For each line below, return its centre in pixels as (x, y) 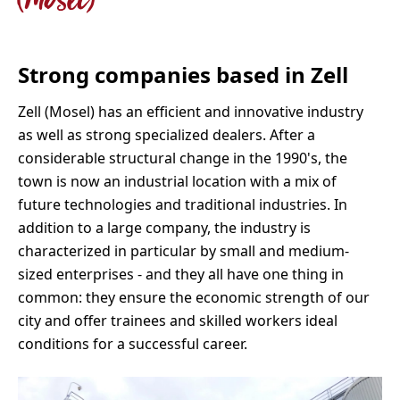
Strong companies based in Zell (183, 75)
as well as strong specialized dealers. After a (167, 135)
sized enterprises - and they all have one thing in (181, 274)
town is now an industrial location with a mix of (177, 181)
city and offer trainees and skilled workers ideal (178, 321)
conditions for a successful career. (133, 344)
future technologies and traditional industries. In (183, 204)
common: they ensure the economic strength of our (194, 297)
